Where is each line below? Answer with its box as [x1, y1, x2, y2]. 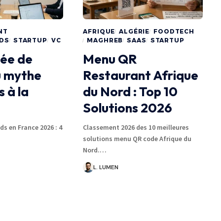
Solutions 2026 [83, 99, 173, 116]
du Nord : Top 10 [83, 83, 178, 100]
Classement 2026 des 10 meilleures [83, 122, 189, 132]
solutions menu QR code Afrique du [83, 134, 192, 143]
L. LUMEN [93, 163, 119, 171]
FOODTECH [153, 27, 194, 35]
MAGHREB [87, 36, 123, 44]
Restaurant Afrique [83, 67, 199, 83]
